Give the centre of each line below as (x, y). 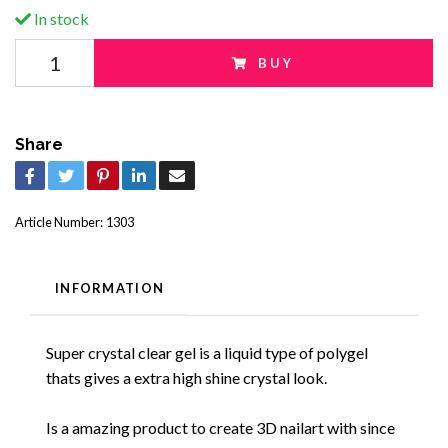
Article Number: (59, 222)
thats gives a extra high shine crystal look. (186, 378)
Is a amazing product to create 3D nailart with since (220, 428)
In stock (60, 19)
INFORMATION (110, 288)
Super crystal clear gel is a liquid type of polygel (207, 353)
